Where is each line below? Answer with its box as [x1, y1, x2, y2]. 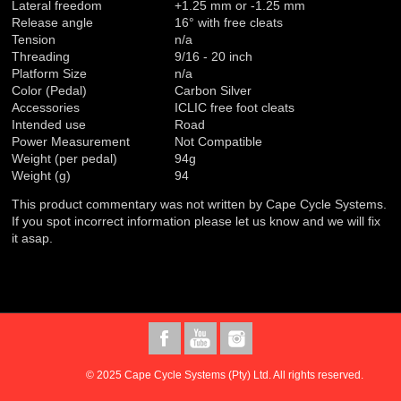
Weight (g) [12, 168, 72, 183]
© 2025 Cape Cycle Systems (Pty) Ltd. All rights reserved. [85, 369, 363, 382]
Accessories [12, 100, 81, 115]
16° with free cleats [175, 15, 284, 30]
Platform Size [12, 66, 88, 81]
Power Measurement [12, 134, 131, 149]
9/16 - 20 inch [175, 49, 253, 64]
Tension [12, 32, 56, 47]
